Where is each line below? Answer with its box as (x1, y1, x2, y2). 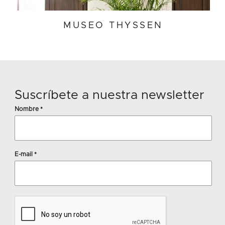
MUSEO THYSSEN (63, 21, 163, 30)
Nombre (15, 105, 40, 112)
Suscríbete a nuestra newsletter (15, 88, 204, 101)
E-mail (15, 151, 34, 157)
